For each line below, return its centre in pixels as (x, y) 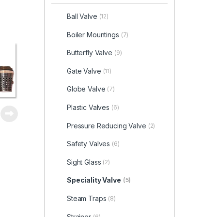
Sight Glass (84, 162)
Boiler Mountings (93, 34)
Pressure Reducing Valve (106, 125)
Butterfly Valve (89, 53)
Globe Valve (86, 89)
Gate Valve (84, 71)
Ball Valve (82, 16)
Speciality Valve (94, 180)
